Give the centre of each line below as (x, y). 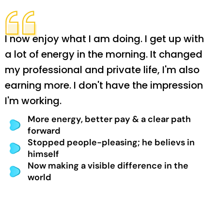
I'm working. (33, 101)
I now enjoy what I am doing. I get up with (104, 39)
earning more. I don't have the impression (104, 85)
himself (43, 154)
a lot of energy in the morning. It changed (104, 54)
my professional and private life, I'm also (102, 70)
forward (44, 131)
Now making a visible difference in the (108, 165)
